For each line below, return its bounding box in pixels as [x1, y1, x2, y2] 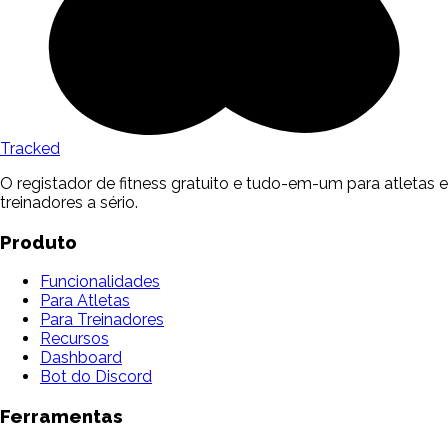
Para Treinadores [40, 309, 164, 329]
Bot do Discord [40, 366, 152, 386]
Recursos [40, 328, 109, 348]
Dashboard [40, 347, 122, 367]
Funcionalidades [40, 271, 160, 291]
